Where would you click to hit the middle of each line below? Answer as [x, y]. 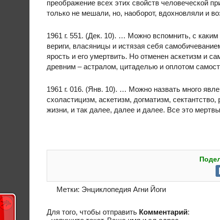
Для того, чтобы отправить [93, 212]
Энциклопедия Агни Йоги [124, 189]
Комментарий [163, 212]
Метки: [69, 189]
